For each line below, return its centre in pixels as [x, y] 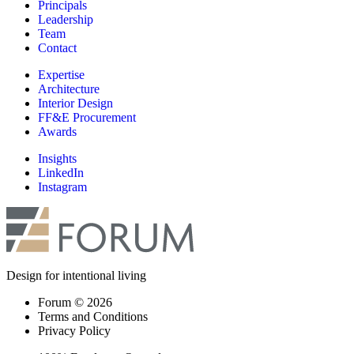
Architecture [69, 89]
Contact [57, 48]
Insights [57, 159]
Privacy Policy [74, 331]
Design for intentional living [76, 276]
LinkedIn [61, 173]
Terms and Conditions [93, 317]
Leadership [66, 20]
